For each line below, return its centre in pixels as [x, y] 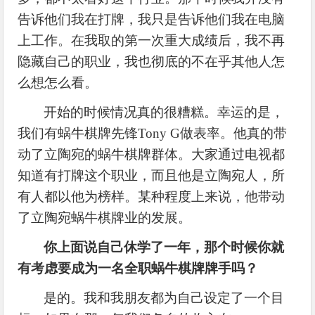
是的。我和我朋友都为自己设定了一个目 [164, 297]
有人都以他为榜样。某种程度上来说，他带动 [152, 196]
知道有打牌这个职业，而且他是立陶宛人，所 [152, 175]
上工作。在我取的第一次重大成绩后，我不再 [152, 40]
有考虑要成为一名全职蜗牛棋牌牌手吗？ [138, 268]
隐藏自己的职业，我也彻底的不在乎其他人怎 [152, 61]
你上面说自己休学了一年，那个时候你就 [164, 247]
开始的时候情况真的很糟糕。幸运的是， [164, 112]
